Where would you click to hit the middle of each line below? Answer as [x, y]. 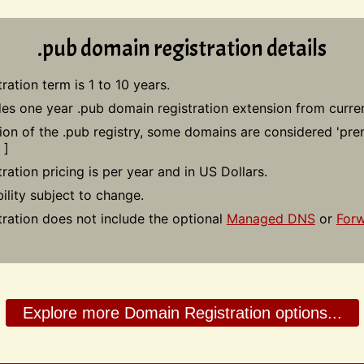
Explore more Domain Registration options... [182, 313]
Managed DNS [271, 219]
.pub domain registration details [182, 49]
